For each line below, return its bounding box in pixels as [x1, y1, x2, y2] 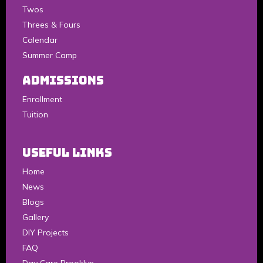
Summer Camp [22, 50, 77, 61]
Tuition [22, 109, 48, 120]
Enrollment [22, 94, 62, 105]
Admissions [22, 73, 104, 89]
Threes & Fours [22, 19, 80, 31]
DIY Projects [22, 227, 69, 238]
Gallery [22, 212, 49, 223]
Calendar [22, 35, 58, 46]
